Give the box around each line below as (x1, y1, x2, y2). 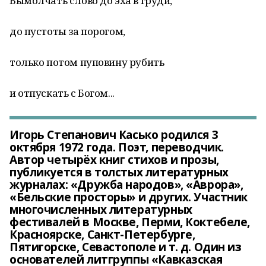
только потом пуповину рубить (9, 55, 164, 69)
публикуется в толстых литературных (9, 164, 229, 180)
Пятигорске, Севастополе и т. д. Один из (9, 239, 242, 255)
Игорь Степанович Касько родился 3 (9, 127, 218, 142)
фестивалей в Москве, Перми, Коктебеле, (9, 214, 251, 230)
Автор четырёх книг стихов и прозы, (9, 152, 219, 167)
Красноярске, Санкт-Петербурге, (9, 227, 195, 242)
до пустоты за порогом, (9, 24, 125, 38)
